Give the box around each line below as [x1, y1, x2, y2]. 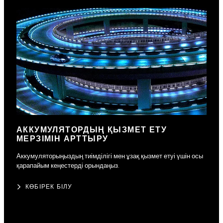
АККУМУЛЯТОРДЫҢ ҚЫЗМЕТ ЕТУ [16, 125, 167, 135]
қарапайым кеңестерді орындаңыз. [16, 161, 119, 170]
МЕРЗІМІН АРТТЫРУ [16, 134, 109, 144]
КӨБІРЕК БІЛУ [25, 183, 73, 191]
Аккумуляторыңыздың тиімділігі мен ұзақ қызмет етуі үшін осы [16, 152, 203, 160]
